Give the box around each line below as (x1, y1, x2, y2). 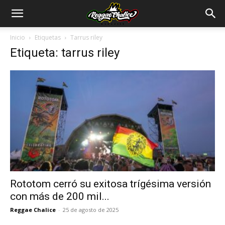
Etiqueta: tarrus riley (10, 46, 120, 60)
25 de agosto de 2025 (63, 206, 119, 214)
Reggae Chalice (10, 206, 56, 214)
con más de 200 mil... (10, 190, 109, 203)
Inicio (10, 33, 25, 42)
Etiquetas (35, 33, 61, 42)
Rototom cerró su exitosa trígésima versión (10, 178, 211, 190)
